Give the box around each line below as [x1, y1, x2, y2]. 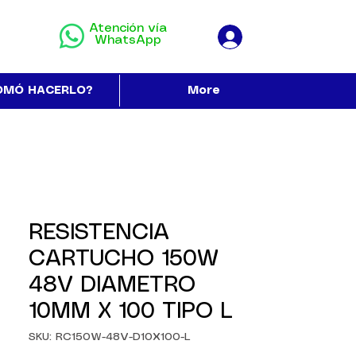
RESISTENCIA [29, 222, 169, 244]
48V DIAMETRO [29, 275, 195, 296]
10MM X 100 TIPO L [29, 301, 233, 323]
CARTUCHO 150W [29, 249, 219, 270]
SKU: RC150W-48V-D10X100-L [29, 331, 190, 342]
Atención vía [88, 22, 167, 34]
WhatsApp [94, 34, 161, 46]
